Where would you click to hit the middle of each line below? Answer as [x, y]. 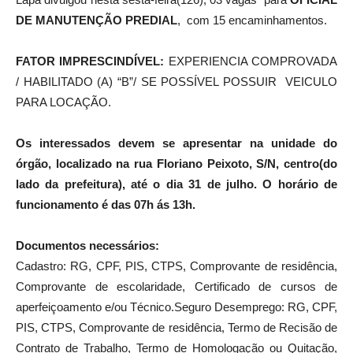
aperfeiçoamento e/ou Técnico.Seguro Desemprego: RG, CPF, [176, 307]
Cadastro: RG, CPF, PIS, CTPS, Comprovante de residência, [176, 266]
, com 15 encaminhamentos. [252, 20]
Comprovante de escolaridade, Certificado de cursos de [176, 286]
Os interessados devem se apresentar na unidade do [176, 143]
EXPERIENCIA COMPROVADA [253, 61]
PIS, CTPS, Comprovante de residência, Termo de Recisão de [176, 327]
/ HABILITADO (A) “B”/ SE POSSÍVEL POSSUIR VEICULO [176, 81]
